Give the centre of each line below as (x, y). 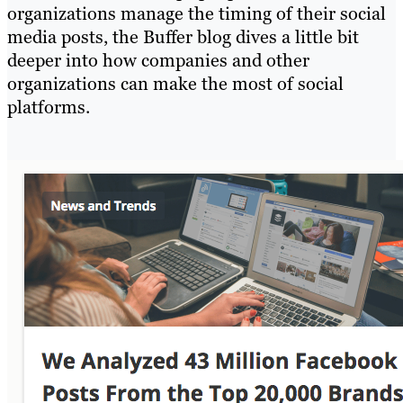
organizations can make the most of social (175, 84)
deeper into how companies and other (158, 61)
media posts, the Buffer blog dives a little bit (183, 37)
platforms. (49, 107)
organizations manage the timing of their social (197, 14)
